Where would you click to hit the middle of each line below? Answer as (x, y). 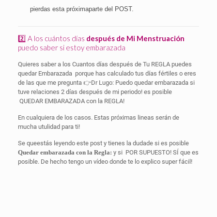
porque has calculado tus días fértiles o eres (135, 73)
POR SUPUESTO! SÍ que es (162, 152)
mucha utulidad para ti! (49, 127)
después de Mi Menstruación (135, 38)
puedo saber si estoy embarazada (71, 47)
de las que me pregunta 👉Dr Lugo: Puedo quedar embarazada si (106, 83)
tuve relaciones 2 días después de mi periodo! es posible (95, 92)
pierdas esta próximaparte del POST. (82, 9)
